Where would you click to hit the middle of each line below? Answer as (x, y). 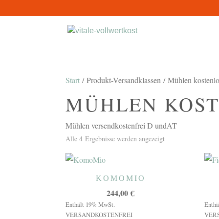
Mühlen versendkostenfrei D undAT (121, 125)
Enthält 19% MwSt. (90, 204)
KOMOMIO (120, 178)
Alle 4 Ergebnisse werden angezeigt (115, 139)
